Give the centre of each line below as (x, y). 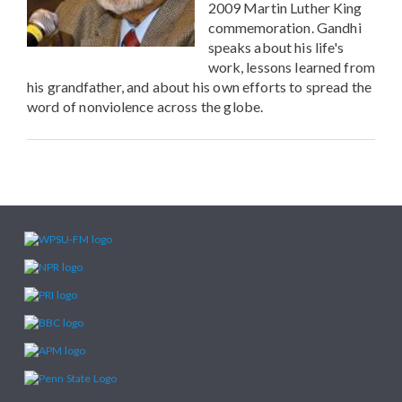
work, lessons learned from (291, 66)
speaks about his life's (276, 47)
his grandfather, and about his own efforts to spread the (200, 86)
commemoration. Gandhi (284, 27)
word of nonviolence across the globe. (145, 106)
